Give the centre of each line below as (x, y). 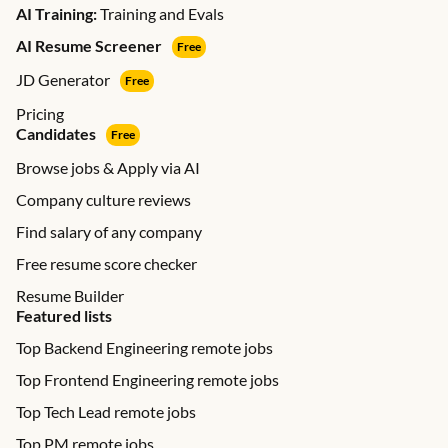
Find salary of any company (109, 231)
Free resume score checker (106, 263)
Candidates (56, 133)
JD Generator (63, 79)
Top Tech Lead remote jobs (106, 411)
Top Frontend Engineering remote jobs (147, 379)
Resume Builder (70, 295)
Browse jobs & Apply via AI (108, 167)
